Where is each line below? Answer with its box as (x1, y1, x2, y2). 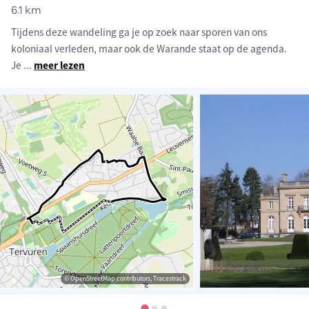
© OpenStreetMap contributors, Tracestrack (64, 274, 186, 283)
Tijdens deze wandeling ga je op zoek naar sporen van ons (11, 26, 267, 39)
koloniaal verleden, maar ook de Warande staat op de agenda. (11, 42, 287, 56)
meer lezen (34, 59, 85, 72)
